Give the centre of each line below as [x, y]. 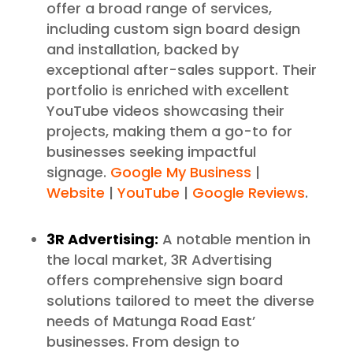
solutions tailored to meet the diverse [180, 301]
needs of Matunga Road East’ [150, 321]
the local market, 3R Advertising [159, 260]
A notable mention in [234, 240]
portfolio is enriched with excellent [167, 91]
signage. [76, 173]
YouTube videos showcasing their [165, 111]
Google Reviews [246, 193]
